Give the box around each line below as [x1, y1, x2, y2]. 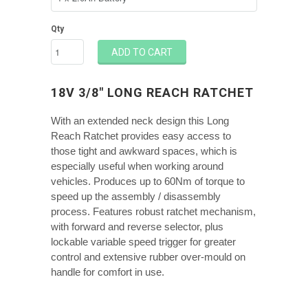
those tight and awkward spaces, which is [51, 145, 237, 157]
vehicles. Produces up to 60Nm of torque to [51, 175, 245, 187]
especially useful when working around [51, 160, 223, 172]
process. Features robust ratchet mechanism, [51, 206, 256, 217]
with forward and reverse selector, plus [51, 221, 223, 232]
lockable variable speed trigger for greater [51, 236, 236, 247]
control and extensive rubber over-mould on [51, 251, 245, 263]
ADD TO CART [111, 46, 173, 58]
